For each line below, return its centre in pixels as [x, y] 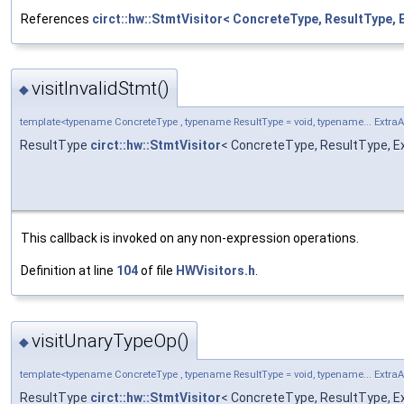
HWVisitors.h [216, 271]
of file [157, 271]
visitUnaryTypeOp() [110, 340]
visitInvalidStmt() [101, 89]
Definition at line [69, 271]
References [56, 18]
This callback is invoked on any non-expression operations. [190, 239]
